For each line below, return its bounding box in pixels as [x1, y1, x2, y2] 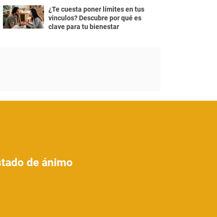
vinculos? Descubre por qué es [48, 14, 141, 22]
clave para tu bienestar [48, 23, 119, 31]
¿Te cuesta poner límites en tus [48, 5, 144, 13]
